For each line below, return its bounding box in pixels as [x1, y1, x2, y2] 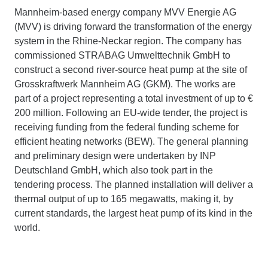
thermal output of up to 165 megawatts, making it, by [14, 194, 233, 205]
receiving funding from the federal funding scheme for [14, 122, 239, 133]
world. [14, 223, 40, 233]
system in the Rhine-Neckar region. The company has [14, 36, 242, 47]
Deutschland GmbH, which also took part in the [14, 165, 213, 176]
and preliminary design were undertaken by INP [14, 151, 216, 162]
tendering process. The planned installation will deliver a [14, 179, 253, 190]
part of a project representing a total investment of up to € [14, 93, 253, 104]
